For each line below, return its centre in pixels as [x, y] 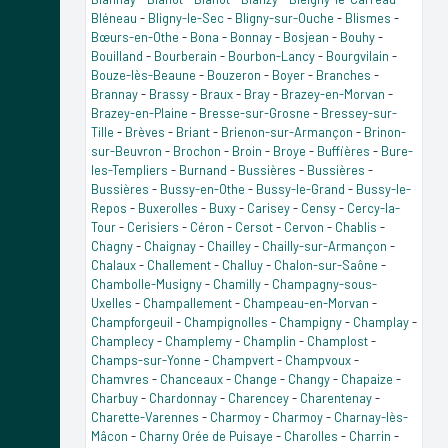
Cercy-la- [373, 207]
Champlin [269, 340]
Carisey [268, 207]
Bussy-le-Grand [300, 188]
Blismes [368, 17]
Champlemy [198, 340]
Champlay [381, 321]
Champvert [243, 359]
